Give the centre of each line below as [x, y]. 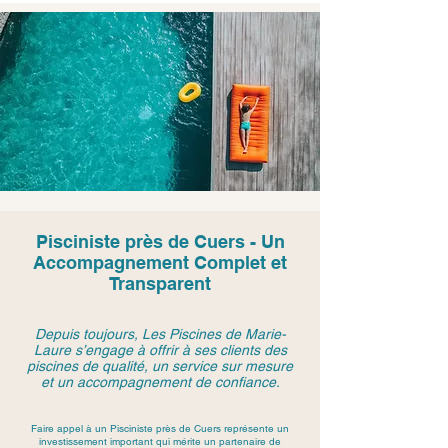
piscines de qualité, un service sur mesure [160, 366]
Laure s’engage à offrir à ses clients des [160, 350]
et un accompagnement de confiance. [160, 382]
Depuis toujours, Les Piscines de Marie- [160, 334]
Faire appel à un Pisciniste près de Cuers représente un [160, 428]
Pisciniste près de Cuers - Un [160, 241]
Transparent [160, 283]
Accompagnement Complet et [160, 262]
